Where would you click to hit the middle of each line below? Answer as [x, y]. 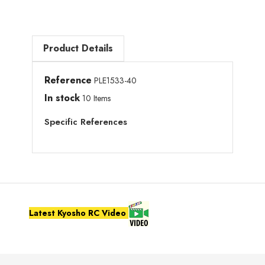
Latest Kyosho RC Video [79, 213]
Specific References [86, 122]
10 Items [96, 98]
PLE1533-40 [115, 80]
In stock [62, 98]
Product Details [78, 48]
